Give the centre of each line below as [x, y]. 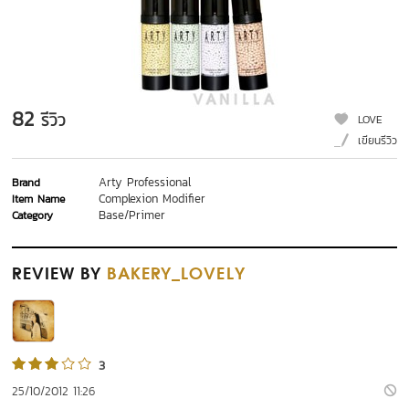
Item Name [39, 199]
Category [33, 216]
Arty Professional [145, 183]
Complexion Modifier [152, 199]
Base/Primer [132, 215]
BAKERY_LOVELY [176, 275]
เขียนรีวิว [377, 141]
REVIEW [44, 275]
